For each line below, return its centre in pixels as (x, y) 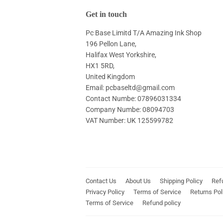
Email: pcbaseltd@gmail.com (130, 88)
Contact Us (101, 181)
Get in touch (106, 14)
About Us (138, 181)
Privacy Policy (105, 192)
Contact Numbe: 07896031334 (133, 99)
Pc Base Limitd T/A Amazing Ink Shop (144, 33)
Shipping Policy (181, 181)
